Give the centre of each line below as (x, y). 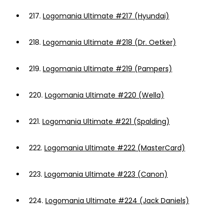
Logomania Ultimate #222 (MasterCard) (115, 148)
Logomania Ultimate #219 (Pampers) (108, 69)
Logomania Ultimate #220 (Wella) (105, 95)
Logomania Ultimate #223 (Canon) (106, 174)
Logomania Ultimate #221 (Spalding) (106, 121)
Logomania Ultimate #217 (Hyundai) (106, 16)
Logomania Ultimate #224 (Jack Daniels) (117, 201)
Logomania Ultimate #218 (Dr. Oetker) (110, 42)
